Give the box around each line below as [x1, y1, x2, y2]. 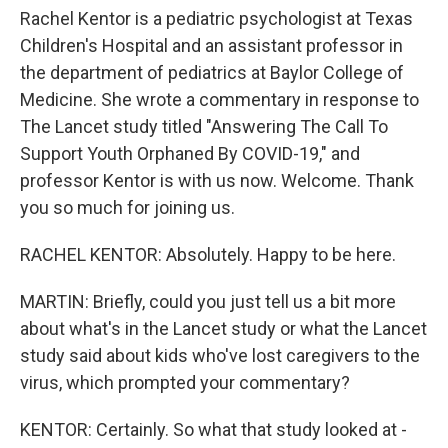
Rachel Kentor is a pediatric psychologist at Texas [20, 8, 413, 29]
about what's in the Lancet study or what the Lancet [20, 318, 427, 339]
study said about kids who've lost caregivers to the [20, 345, 420, 366]
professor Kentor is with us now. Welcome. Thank [20, 170, 414, 191]
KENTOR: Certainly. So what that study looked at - [20, 419, 407, 440]
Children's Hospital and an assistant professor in [20, 35, 403, 56]
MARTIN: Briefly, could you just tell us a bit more [20, 291, 396, 312]
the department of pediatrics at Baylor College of [20, 62, 404, 83]
